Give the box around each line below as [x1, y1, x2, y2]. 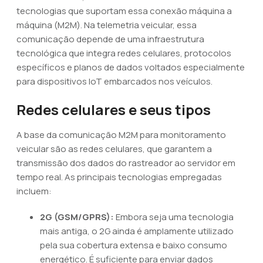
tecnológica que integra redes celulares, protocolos [16, 47, 231, 59]
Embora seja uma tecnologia [114, 211, 234, 223]
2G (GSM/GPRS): [40, 211, 114, 223]
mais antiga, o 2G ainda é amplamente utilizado [40, 225, 234, 237]
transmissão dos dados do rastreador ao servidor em [16, 157, 235, 169]
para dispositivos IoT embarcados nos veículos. [16, 75, 213, 87]
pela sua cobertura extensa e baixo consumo [40, 239, 227, 251]
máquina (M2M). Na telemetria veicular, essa [16, 19, 197, 31]
